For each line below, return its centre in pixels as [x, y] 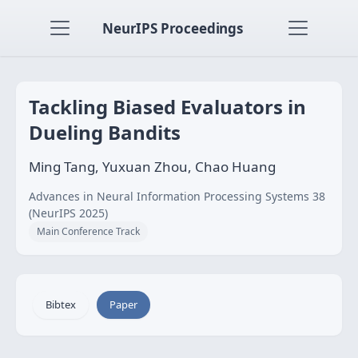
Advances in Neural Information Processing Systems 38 [177, 196]
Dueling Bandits [105, 132]
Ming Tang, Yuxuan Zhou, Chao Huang [152, 167]
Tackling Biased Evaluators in [167, 107]
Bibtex [61, 304]
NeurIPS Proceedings [173, 28]
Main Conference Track [88, 231]
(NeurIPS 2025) [68, 213]
